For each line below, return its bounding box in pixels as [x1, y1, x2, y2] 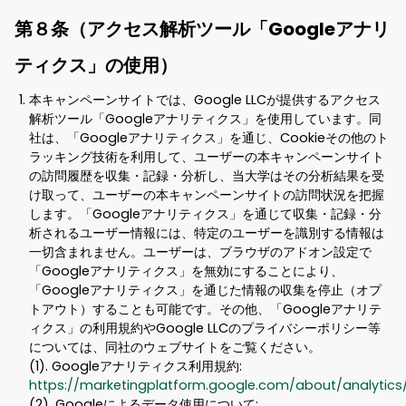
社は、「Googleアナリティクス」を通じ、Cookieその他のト [29, 129, 389, 148]
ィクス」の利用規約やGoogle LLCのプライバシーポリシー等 [29, 319, 381, 338]
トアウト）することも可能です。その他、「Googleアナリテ [29, 300, 382, 319]
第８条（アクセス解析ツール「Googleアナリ [14, 16, 390, 43]
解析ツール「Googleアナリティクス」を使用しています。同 [29, 110, 382, 129]
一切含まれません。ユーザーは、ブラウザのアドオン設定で [29, 243, 372, 262]
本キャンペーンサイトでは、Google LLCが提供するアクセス [29, 91, 381, 110]
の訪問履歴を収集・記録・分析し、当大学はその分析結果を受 [29, 167, 384, 186]
